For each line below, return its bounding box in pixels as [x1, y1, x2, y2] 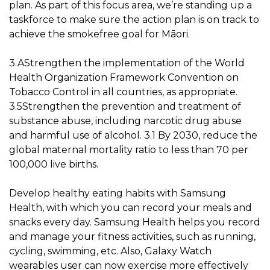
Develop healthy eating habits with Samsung [9, 187, 226, 199]
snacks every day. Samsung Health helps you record [9, 216, 260, 228]
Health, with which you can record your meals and [9, 201, 252, 213]
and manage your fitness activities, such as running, [9, 230, 256, 242]
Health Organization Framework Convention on [9, 71, 239, 83]
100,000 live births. [9, 158, 98, 170]
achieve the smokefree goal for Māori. [9, 28, 190, 40]
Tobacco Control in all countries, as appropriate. [9, 86, 237, 98]
